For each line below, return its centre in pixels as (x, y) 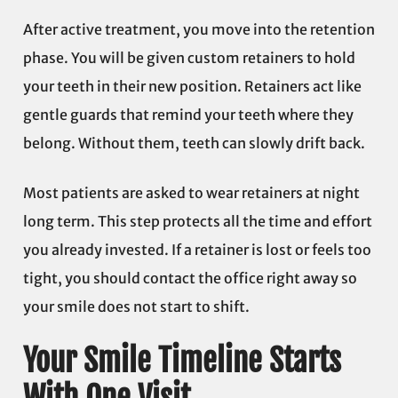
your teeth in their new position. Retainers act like (192, 87)
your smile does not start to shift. (138, 307)
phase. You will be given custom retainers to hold (189, 58)
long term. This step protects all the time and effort (198, 222)
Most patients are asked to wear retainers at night (191, 193)
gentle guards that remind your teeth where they (188, 115)
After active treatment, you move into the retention (199, 30)
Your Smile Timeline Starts (182, 361)
